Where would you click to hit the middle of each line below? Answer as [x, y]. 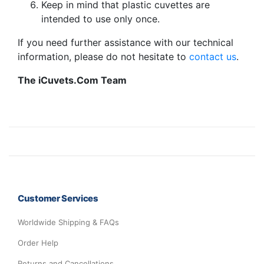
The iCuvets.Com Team [72, 80]
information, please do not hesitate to [103, 56]
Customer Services [58, 198]
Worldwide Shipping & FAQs [68, 222]
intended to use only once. [100, 19]
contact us [213, 56]
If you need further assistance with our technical [126, 42]
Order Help [38, 242]
